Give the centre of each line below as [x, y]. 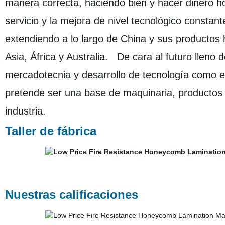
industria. [28, 111]
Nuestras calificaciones [71, 195]
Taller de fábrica [50, 131]
